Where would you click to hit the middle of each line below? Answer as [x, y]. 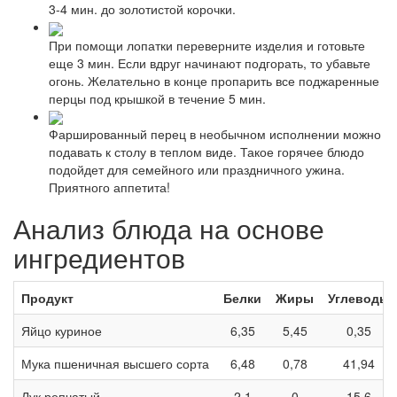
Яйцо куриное [62, 330]
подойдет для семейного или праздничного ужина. [197, 169]
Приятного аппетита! [109, 187]
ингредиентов [99, 257]
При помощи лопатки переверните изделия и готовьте [207, 45]
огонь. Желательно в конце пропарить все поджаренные [214, 80]
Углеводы [359, 297]
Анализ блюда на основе [169, 228]
